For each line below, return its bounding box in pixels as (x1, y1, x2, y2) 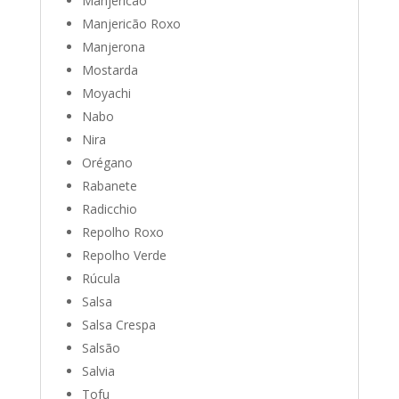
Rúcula (81, 270, 120, 287)
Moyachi (81, 85, 131, 102)
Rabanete (81, 177, 137, 194)
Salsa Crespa (81, 316, 156, 333)
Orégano (81, 154, 133, 171)
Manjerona (81, 38, 145, 55)
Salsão (81, 339, 120, 356)
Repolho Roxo (81, 224, 164, 240)
